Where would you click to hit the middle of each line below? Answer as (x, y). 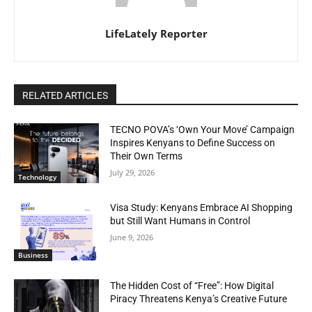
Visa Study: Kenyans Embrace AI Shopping (202, 207)
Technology (37, 177)
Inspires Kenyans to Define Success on (193, 143)
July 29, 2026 (133, 173)
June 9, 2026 (132, 237)
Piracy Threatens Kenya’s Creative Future (199, 298)
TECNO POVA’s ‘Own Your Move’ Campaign (203, 130)
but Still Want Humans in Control (180, 220)
